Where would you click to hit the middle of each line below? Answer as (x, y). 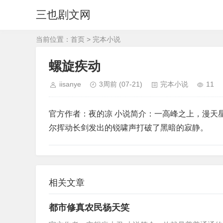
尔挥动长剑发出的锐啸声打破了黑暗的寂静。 (128, 128)
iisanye (70, 84)
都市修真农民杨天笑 (89, 208)
